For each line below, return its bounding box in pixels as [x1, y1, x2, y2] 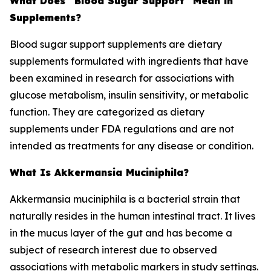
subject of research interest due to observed [10, 244, 217, 256]
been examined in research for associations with [10, 72, 234, 84]
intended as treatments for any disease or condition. [10, 140, 253, 152]
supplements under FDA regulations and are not [10, 123, 234, 135]
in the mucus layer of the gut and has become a [10, 227, 232, 239]
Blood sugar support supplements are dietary [10, 38, 222, 50]
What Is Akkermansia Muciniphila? [10, 166, 189, 178]
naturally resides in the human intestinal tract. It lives [10, 210, 255, 222]
